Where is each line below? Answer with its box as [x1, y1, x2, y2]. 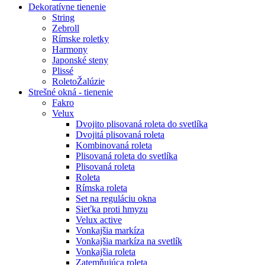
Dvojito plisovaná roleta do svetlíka [76, 119, 208, 130]
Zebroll [52, 23, 79, 34]
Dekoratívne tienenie [28, 2, 106, 12]
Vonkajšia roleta [76, 247, 135, 257]
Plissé [52, 66, 73, 76]
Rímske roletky [52, 34, 109, 44]
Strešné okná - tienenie [28, 87, 113, 98]
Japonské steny [52, 55, 108, 66]
